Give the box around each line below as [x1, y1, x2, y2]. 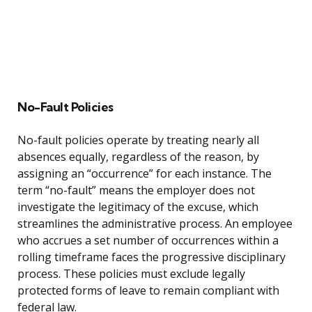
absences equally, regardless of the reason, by [17, 149, 259, 165]
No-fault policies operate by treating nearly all [17, 132, 259, 148]
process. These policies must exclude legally [17, 266, 245, 282]
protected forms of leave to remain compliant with [17, 283, 279, 299]
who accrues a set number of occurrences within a [17, 233, 279, 249]
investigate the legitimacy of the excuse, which [17, 199, 258, 215]
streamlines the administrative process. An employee [17, 216, 292, 232]
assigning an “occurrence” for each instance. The [17, 166, 272, 182]
